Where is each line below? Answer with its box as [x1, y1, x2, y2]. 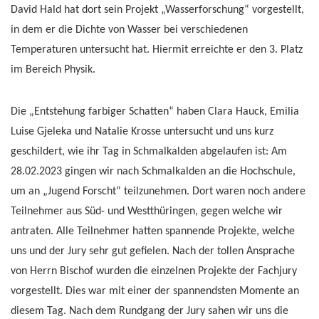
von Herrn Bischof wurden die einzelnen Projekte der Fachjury [11, 266, 297, 277]
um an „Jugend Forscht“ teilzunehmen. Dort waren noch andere [11, 186, 305, 197]
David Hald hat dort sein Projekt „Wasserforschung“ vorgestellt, [11, 4, 304, 16]
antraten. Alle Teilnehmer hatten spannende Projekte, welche [11, 226, 295, 237]
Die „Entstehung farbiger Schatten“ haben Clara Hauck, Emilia [11, 106, 299, 117]
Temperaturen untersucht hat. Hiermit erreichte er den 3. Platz [11, 44, 303, 56]
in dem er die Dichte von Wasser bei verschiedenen [11, 24, 248, 36]
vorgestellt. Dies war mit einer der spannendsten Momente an [11, 286, 299, 297]
